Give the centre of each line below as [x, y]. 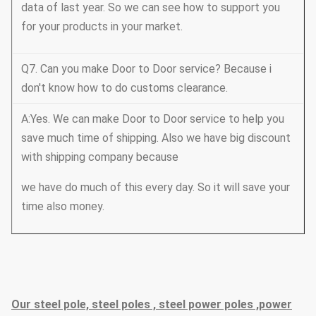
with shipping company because [100, 157]
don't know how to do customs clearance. [124, 87]
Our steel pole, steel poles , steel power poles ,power [152, 304]
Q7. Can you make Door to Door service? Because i [146, 68]
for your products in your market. [102, 26]
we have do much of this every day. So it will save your [156, 187]
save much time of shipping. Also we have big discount [156, 138]
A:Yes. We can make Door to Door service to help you [153, 119]
